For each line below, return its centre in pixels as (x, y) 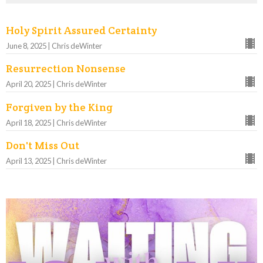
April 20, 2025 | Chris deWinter (56, 84)
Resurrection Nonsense (66, 69)
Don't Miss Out (43, 146)
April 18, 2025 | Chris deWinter (56, 122)
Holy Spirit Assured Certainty (81, 30)
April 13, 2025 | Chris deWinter (56, 161)
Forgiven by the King (59, 107)
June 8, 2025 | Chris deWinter (54, 45)
